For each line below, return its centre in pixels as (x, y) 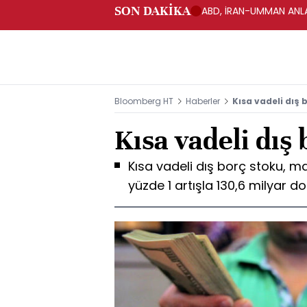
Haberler (203, 101)
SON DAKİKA (152, 11)
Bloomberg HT (144, 101)
